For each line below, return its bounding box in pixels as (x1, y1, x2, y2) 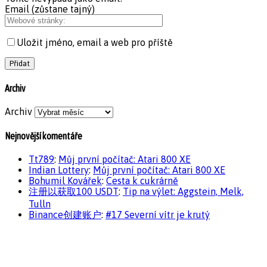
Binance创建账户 (29, 209, 101, 221)
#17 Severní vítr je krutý (105, 209, 210, 221)
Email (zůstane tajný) (5, 4, 95, 15)
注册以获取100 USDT (29, 186, 119, 197)
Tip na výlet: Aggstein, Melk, (123, 186, 244, 197)
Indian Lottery (29, 164, 89, 176)
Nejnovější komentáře (5, 131, 82, 142)
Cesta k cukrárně (106, 175, 178, 187)
